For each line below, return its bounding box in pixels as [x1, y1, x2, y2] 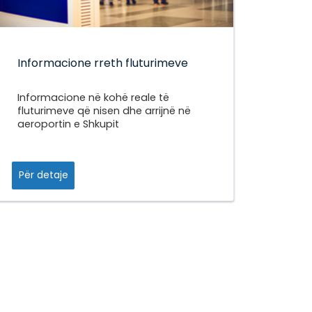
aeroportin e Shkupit [17, 116, 119, 131]
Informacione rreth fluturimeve [17, 54, 188, 71]
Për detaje [18, 168, 68, 182]
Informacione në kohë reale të [17, 90, 169, 104]
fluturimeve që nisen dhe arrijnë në [17, 103, 191, 118]
